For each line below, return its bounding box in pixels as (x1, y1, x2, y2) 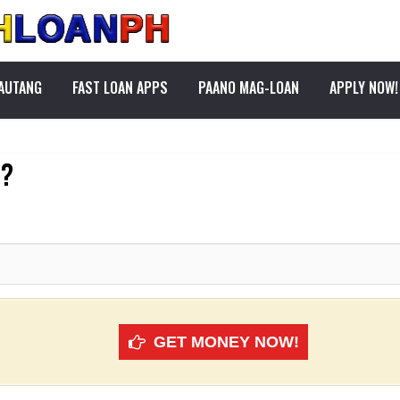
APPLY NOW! (329, 77, 398, 98)
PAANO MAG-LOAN (198, 77, 299, 98)
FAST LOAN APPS (72, 77, 168, 98)
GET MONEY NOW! (154, 333, 299, 352)
